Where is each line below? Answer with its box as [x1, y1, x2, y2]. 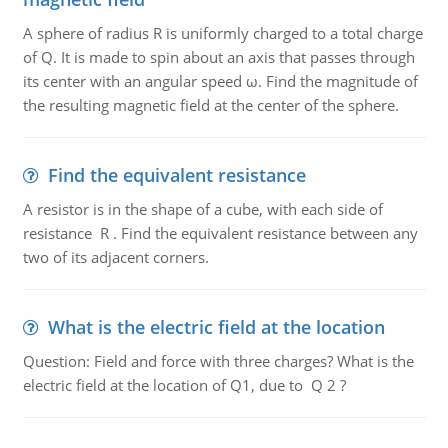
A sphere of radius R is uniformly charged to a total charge [22, 23, 423, 43]
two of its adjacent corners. [22, 247, 209, 267]
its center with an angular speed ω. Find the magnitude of [22, 71, 418, 91]
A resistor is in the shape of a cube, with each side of [22, 199, 383, 219]
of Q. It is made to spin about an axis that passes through [22, 47, 415, 67]
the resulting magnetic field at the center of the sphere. [22, 95, 399, 115]
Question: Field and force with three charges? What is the [22, 351, 414, 371]
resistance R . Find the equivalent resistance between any [22, 223, 418, 243]
